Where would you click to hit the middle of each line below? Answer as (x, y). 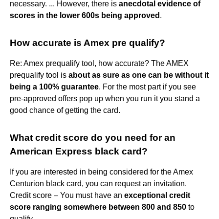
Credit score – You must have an (67, 195)
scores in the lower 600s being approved (85, 15)
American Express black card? (79, 151)
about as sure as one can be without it (139, 75)
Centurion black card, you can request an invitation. (98, 183)
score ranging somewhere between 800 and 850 (98, 207)
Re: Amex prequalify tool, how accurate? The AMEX (99, 63)
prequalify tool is (39, 75)
